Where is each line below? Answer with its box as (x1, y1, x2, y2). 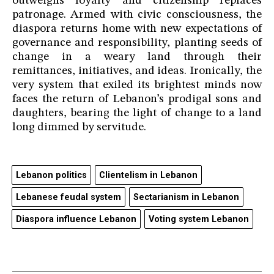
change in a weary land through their (12, 51, 262, 64)
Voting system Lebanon (149, 214, 249, 225)
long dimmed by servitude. (12, 122, 146, 134)
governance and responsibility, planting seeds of (12, 37, 262, 50)
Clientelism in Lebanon (99, 170, 198, 181)
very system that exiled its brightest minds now (12, 80, 262, 92)
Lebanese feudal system (16, 192, 121, 203)
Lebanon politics (16, 170, 87, 181)
